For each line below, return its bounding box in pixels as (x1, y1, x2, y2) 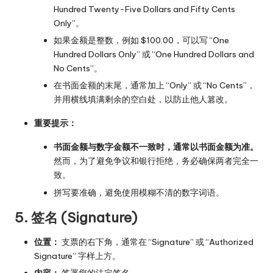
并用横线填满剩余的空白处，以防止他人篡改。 (54, 94, 233, 105)
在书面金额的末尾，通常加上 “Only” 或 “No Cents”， (54, 80, 255, 91)
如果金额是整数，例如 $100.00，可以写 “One (54, 35, 229, 46)
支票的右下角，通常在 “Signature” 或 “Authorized (60, 236, 253, 247)
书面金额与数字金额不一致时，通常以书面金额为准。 (54, 141, 258, 153)
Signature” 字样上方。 (34, 250, 121, 261)
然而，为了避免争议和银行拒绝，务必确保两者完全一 (54, 155, 258, 167)
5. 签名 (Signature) (15, 208, 137, 226)
